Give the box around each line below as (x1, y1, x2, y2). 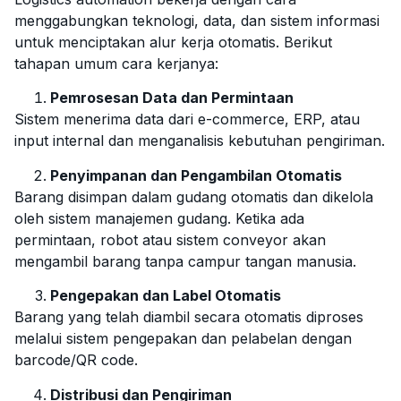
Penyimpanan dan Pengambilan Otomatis (50, 166, 342, 184)
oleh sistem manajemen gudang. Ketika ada (14, 209, 304, 227)
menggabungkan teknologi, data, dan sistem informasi (14, 11, 380, 30)
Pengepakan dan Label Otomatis (50, 286, 281, 305)
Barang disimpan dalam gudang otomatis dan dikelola (14, 187, 373, 206)
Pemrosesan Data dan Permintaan (50, 89, 294, 107)
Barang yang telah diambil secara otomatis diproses (14, 308, 363, 327)
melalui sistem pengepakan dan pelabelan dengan (14, 329, 352, 348)
